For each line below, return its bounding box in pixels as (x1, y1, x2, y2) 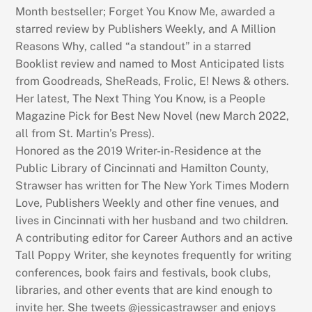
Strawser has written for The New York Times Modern (15, 179, 290, 193)
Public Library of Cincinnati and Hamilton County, (15, 162, 270, 175)
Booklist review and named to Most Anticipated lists (15, 57, 285, 71)
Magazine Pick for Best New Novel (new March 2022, (15, 109, 290, 123)
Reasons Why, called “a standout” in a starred (15, 40, 252, 54)
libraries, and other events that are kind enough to (15, 283, 273, 297)
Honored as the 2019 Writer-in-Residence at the (15, 144, 262, 158)
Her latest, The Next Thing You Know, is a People (15, 92, 266, 106)
